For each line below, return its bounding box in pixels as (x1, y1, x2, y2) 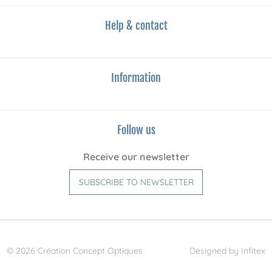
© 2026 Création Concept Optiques (7, 245, 143, 256)
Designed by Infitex (189, 245, 265, 256)
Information (111, 71, 161, 84)
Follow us (117, 123, 155, 137)
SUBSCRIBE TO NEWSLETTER (78, 177, 194, 188)
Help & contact (104, 19, 168, 32)
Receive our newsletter (83, 151, 189, 163)
